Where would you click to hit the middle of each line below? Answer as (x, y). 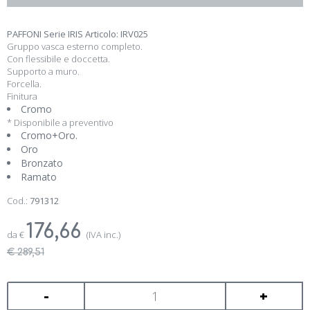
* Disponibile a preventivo (60, 122)
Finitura (22, 96)
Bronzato (42, 163)
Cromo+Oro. (49, 135)
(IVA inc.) (103, 235)
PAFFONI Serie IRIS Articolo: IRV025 (77, 34)
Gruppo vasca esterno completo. (75, 46)
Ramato (39, 177)
